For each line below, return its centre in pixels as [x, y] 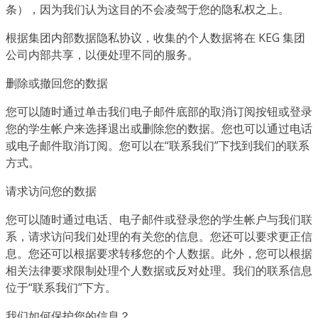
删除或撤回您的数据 [57, 83]
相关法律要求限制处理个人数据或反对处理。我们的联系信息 [159, 270]
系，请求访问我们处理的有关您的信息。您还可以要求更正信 [159, 236]
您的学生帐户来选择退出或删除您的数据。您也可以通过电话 [159, 128]
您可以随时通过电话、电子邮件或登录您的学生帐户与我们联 [159, 219]
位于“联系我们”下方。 [61, 287]
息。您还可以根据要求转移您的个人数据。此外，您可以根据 [159, 253]
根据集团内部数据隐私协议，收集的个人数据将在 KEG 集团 [155, 37]
